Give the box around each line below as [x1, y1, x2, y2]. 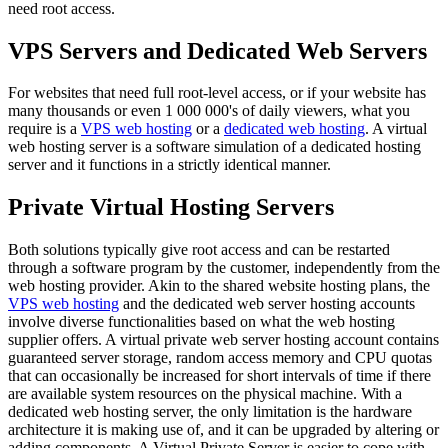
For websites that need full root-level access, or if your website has [8, 84, 426, 102]
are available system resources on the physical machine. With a [8, 385, 402, 403]
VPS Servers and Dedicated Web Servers [8, 37, 427, 64]
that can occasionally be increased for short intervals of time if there [8, 367, 431, 385]
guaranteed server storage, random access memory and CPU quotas [8, 349, 432, 367]
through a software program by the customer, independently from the [8, 259, 440, 277]
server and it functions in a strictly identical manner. [8, 156, 331, 174]
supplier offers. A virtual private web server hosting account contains [8, 331, 439, 349]
